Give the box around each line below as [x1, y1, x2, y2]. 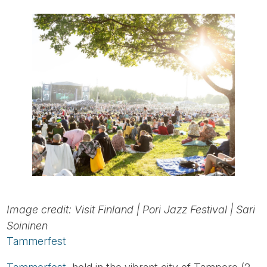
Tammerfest [7, 234, 67, 247]
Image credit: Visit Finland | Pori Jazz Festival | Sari [7, 203, 256, 216]
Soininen [7, 219, 48, 232]
